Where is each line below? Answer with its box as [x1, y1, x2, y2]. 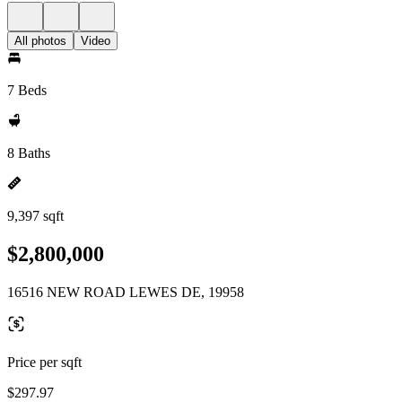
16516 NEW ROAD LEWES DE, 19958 [7, 284, 244, 300]
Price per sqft [7, 354, 82, 370]
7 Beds [7, 83, 47, 98]
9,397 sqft [7, 208, 64, 223]
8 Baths [7, 145, 50, 161]
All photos [14, 34, 66, 48]
